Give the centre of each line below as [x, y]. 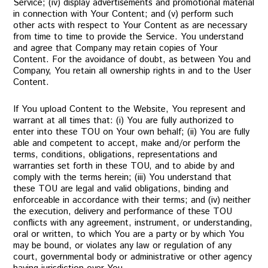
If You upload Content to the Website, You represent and [130, 109]
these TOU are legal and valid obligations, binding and [121, 189]
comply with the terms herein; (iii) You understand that [123, 177]
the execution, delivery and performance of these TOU [123, 211]
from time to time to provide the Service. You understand [129, 37]
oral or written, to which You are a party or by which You [129, 234]
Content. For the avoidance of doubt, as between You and [132, 60]
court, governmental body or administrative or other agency [133, 257]
